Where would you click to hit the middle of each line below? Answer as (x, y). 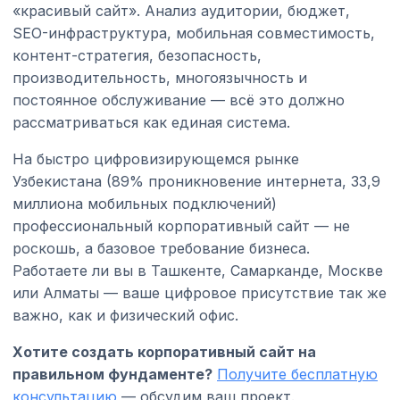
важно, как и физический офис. (125, 315)
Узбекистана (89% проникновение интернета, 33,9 (196, 181)
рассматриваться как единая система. (151, 122)
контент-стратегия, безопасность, (137, 55)
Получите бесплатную (297, 374)
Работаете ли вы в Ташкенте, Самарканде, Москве (198, 270)
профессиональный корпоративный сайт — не (181, 225)
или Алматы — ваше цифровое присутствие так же (200, 292)
